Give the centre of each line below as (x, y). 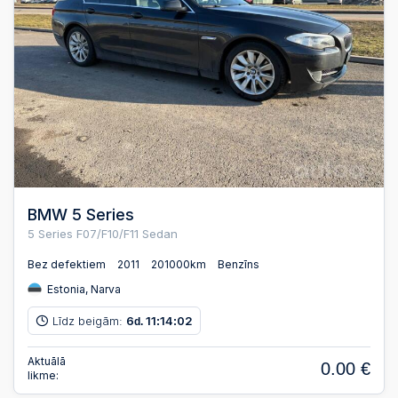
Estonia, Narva (83, 289)
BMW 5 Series (81, 214)
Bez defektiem (67, 265)
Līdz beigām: (89, 320)
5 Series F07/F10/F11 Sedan (103, 233)
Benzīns (239, 265)
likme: (43, 376)
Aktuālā (47, 362)
